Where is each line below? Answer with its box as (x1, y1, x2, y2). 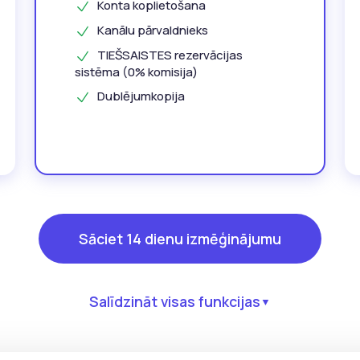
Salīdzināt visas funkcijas (89, 292, 260, 312)
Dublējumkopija (97, 88, 186, 104)
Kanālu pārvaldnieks (97, 22, 209, 39)
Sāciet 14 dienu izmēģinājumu (79, 229, 281, 249)
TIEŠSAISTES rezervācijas (97, 47, 243, 64)
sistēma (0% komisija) (75, 63, 198, 80)
